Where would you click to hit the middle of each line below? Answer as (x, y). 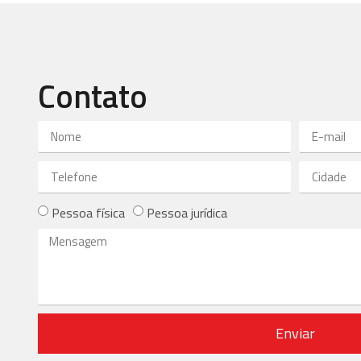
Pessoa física (88, 213)
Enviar (295, 334)
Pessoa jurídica (187, 213)
